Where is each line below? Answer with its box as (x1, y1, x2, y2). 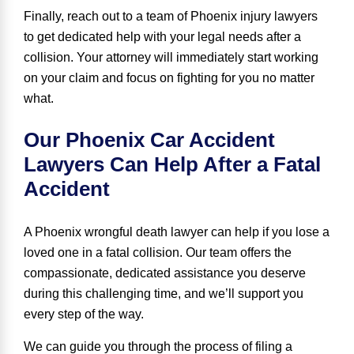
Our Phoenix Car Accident (24, 128, 275, 153)
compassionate (24, 266, 109, 281)
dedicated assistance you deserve (112, 266, 306, 281)
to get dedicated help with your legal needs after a (24, 29, 301, 43)
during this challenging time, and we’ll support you (24, 287, 303, 301)
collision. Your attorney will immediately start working (24, 50, 318, 64)
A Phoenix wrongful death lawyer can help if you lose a (24, 225, 330, 239)
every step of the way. (24, 307, 144, 322)
